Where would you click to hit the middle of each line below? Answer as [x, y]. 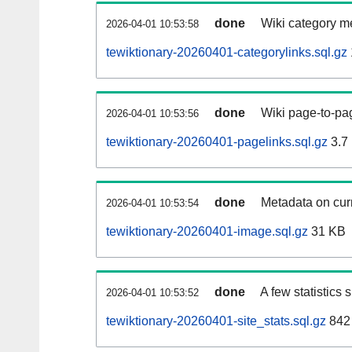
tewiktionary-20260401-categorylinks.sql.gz [227, 53]
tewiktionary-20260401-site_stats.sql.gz [216, 321]
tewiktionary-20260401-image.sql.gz [207, 232]
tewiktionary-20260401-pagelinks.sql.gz [217, 142]
